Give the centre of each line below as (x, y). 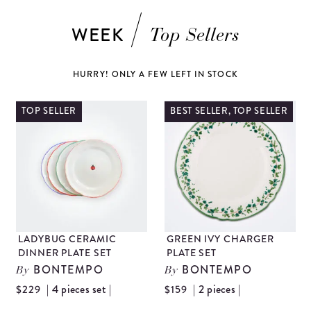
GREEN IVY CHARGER (220, 238)
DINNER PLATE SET (65, 252)
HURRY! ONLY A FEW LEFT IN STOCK (155, 74)
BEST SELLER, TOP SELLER (229, 111)
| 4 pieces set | (79, 289)
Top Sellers (195, 36)
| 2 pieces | (217, 289)
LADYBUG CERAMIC (67, 238)
